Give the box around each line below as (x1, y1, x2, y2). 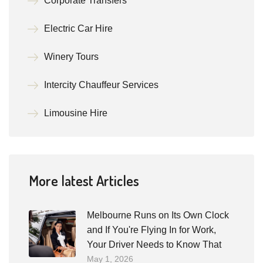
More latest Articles (29, 171, 139, 190)
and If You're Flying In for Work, (87, 225, 216, 235)
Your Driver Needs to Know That (87, 240, 221, 249)
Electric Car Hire (44, 23, 113, 33)
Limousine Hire (44, 108, 107, 118)
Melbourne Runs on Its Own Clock (87, 210, 229, 220)
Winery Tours (44, 52, 99, 62)
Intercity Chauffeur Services (44, 80, 159, 90)
